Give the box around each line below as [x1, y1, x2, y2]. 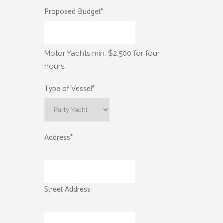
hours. [44, 61, 66, 71]
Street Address [44, 183, 91, 196]
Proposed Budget [44, 5, 101, 18]
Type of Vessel [44, 82, 92, 95]
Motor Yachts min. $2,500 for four [44, 48, 160, 58]
